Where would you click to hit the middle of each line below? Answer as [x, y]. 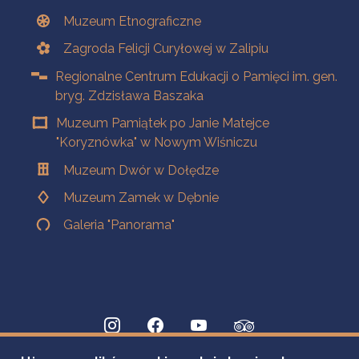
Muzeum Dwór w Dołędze [141, 170]
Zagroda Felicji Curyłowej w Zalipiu [166, 49]
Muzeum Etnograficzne [133, 22]
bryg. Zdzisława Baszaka [130, 95]
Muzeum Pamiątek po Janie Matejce [163, 123]
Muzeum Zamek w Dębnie [141, 197]
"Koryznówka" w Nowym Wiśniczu [157, 143]
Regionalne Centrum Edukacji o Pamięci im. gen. [197, 76]
